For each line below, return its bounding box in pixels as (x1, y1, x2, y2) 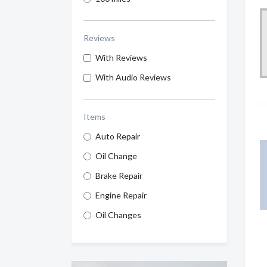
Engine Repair (95, 190, 147, 200)
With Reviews (95, 52, 147, 63)
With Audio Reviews (95, 72, 171, 82)
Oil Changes (95, 210, 141, 220)
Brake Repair (95, 170, 142, 181)
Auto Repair (95, 131, 140, 141)
